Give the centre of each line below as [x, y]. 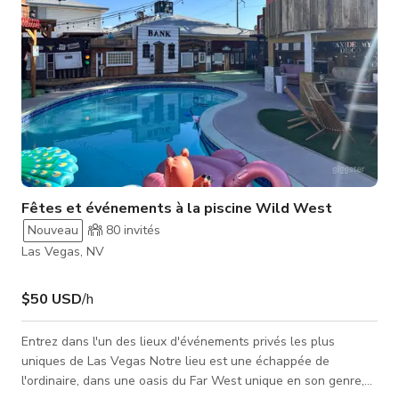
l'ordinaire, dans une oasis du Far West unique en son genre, [193, 380]
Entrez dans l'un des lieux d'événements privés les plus [178, 341]
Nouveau [53, 230]
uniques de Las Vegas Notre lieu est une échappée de [175, 361]
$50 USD [52, 299]
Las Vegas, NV [63, 251]
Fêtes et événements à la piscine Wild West [177, 208]
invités [140, 230]
